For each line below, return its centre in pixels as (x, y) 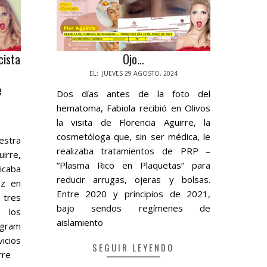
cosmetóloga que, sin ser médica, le (133, 137)
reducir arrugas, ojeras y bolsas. (133, 180)
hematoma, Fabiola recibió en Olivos (133, 108)
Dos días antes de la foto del (133, 94)
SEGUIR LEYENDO (133, 248)
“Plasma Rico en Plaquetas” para (133, 165)
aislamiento (80, 223)
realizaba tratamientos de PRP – (133, 151)
